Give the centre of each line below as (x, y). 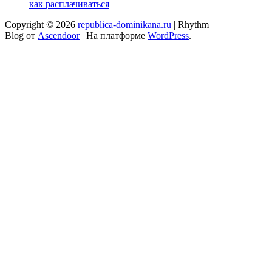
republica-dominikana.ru (124, 24)
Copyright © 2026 (41, 24)
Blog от (21, 35)
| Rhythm (190, 24)
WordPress (168, 35)
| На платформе (114, 35)
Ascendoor (59, 35)
